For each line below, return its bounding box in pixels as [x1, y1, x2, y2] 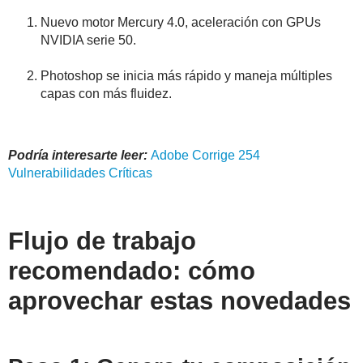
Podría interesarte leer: [8, 148, 151, 163]
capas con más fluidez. [41, 87, 172, 101]
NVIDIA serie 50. [41, 33, 136, 48]
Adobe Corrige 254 [151, 148, 260, 163]
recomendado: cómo [8, 257, 255, 286]
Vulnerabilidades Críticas [8, 166, 152, 181]
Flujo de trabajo [8, 227, 196, 256]
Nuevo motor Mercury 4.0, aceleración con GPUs [41, 15, 321, 30]
